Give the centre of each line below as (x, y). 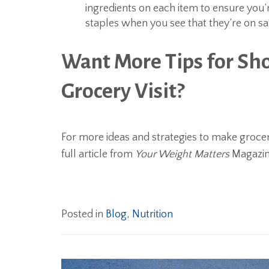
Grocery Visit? (123, 92)
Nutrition (153, 215)
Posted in (83, 215)
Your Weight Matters (182, 155)
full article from (98, 155)
